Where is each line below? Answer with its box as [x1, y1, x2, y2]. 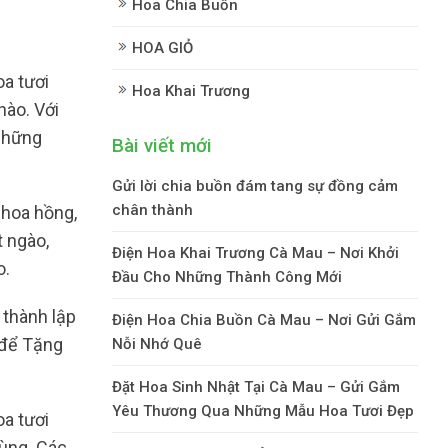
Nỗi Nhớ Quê [112, 334, 202, 353]
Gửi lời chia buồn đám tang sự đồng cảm [112, 176, 398, 195]
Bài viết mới [112, 133, 212, 157]
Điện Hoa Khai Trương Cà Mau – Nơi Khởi [112, 243, 399, 262]
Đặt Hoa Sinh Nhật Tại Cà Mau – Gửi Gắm [112, 377, 400, 396]
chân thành [112, 200, 193, 219]
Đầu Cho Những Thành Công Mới [112, 267, 342, 286]
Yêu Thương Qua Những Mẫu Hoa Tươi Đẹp [112, 401, 414, 420]
